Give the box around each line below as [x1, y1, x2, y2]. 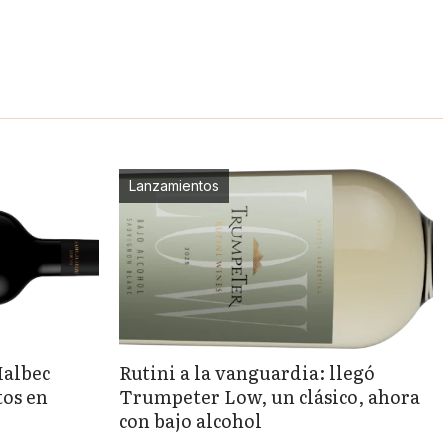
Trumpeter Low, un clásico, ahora [119, 382, 421, 410]
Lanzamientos [129, 176, 220, 194]
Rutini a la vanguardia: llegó [119, 358, 376, 386]
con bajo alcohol [119, 406, 263, 434]
